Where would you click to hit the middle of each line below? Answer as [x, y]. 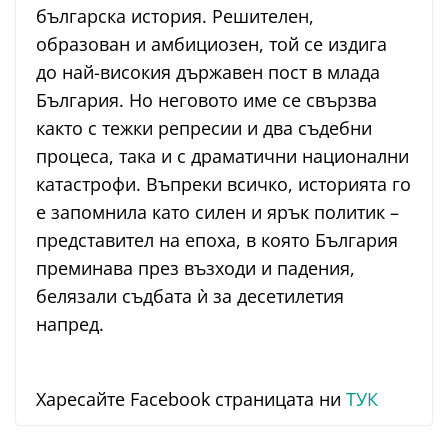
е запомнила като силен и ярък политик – [217, 212]
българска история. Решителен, [175, 16]
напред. [70, 324]
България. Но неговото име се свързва [206, 100]
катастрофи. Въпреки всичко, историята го [223, 184]
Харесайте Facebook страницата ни [191, 399]
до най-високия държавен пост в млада [208, 72]
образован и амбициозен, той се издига [211, 44]
